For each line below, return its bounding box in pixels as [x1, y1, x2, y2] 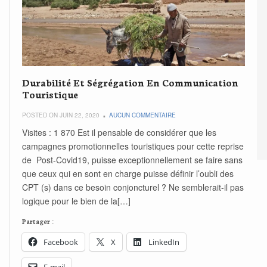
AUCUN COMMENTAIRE [109, 111, 176, 120]
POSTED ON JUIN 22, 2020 [22, 111, 100, 120]
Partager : [22, 217, 54, 226]
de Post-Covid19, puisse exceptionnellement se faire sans [22, 154, 243, 166]
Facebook [44, 237, 79, 248]
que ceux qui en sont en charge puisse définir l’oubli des [22, 167, 234, 180]
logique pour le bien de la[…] [22, 195, 131, 207]
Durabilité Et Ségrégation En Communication [22, 75, 239, 89]
